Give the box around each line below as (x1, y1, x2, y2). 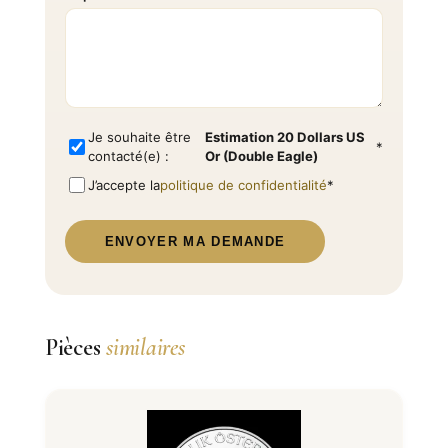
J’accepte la (87, 176, 160, 193)
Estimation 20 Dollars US (204, 129, 365, 146)
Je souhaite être (87, 129, 191, 146)
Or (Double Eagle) (204, 148, 318, 165)
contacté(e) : (87, 148, 169, 165)
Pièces (44, 333, 107, 363)
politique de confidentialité (159, 176, 327, 193)
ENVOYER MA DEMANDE (104, 234, 286, 250)
